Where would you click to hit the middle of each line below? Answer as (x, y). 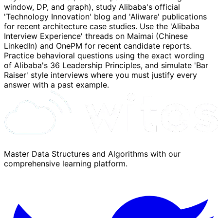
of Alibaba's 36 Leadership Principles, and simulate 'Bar (106, 65)
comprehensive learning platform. (66, 163)
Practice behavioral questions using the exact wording (104, 55)
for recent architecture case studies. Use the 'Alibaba (102, 26)
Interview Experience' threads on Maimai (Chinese (96, 36)
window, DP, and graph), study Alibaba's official (92, 7)
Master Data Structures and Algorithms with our (92, 154)
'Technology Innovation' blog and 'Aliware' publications (105, 16)
